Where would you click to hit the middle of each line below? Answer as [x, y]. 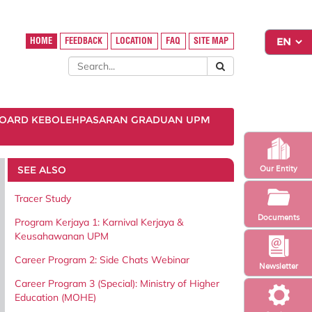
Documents [278, 217]
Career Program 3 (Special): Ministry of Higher [117, 283]
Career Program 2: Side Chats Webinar [102, 259]
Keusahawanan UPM [62, 236]
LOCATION [134, 41]
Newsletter [278, 266]
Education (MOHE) [55, 297]
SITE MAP [211, 41]
